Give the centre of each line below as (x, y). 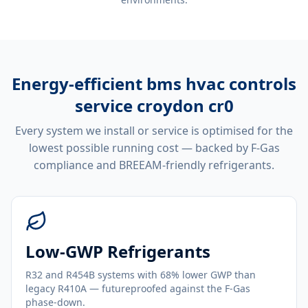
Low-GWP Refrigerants (118, 251)
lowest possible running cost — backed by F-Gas (154, 148)
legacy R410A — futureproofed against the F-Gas (138, 288)
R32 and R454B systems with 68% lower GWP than (141, 275)
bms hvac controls (221, 84)
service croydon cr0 (154, 106)
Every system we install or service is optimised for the (154, 131)
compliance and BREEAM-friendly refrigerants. (154, 165)
